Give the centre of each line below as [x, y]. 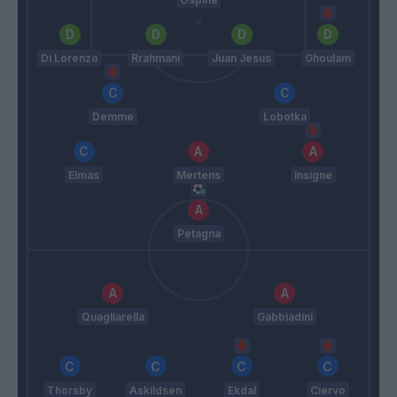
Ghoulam [327, 58]
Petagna [198, 234]
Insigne [313, 175]
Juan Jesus [241, 58]
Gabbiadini [284, 317]
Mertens [198, 175]
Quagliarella [113, 317]
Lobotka [284, 117]
